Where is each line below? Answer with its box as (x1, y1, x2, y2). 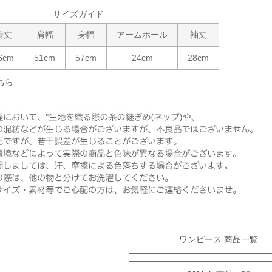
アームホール (117, 29, 168, 39)
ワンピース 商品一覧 (178, 234, 258, 244)
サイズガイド (52, 8, 104, 19)
